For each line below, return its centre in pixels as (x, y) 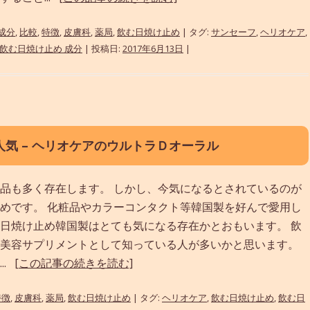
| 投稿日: (102, 48)
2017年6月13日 (153, 48)
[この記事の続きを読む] (74, 263)
